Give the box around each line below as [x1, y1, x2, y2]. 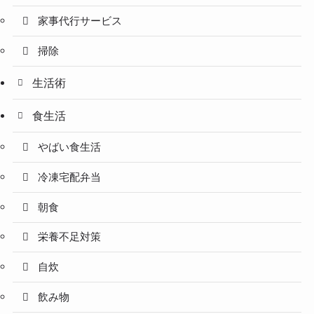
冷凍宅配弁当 [38, 171, 102, 183]
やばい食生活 [38, 142, 102, 153]
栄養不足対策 [38, 231, 102, 243]
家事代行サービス [38, 15, 123, 27]
